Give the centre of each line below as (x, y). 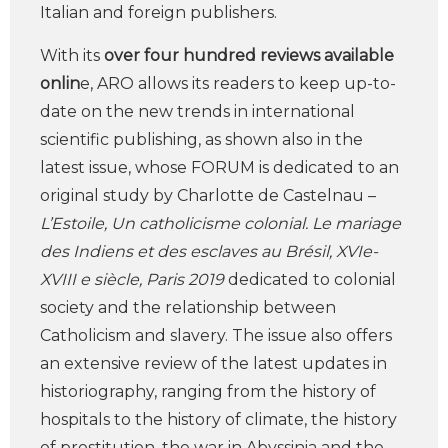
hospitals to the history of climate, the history (218, 419)
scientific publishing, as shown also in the (201, 139)
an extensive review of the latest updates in (213, 363)
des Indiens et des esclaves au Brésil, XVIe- (209, 251)
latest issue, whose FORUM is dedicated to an (219, 167)
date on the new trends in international (197, 111)
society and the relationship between (188, 307)
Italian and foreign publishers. (158, 12)
